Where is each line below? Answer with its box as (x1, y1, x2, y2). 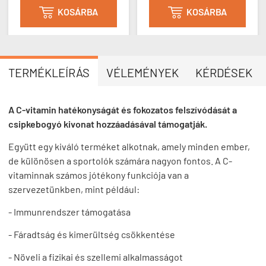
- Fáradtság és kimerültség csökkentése (8, 228, 175, 240)
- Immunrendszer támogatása (8, 205, 131, 217)
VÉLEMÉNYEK (106, 65, 179, 80)
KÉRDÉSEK (195, 65, 252, 80)
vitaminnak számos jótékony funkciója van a (8, 169, 189, 180)
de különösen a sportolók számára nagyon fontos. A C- (8, 154, 232, 166)
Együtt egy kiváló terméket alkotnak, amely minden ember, (8, 140, 250, 152)
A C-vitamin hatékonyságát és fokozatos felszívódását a (8, 103, 237, 115)
